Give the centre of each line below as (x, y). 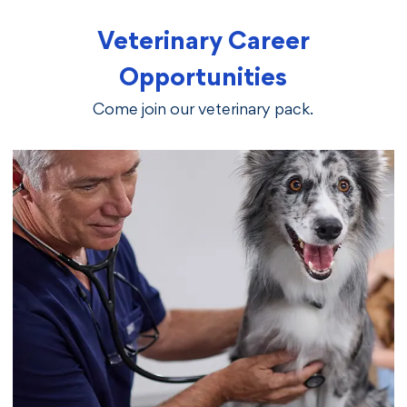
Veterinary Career (203, 44)
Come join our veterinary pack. (203, 111)
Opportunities (203, 80)
